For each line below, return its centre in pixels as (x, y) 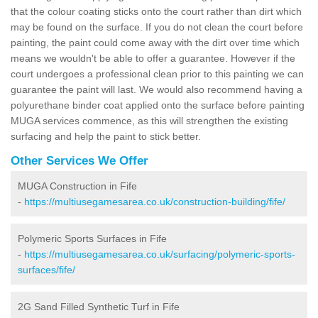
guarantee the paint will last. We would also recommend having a (157, 89)
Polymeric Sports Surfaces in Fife (92, 238)
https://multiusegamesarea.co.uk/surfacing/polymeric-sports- (160, 254)
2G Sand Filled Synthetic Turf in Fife (99, 306)
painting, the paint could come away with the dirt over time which (155, 42)
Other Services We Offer (79, 160)
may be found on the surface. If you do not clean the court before (157, 27)
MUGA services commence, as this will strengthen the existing (149, 120)
